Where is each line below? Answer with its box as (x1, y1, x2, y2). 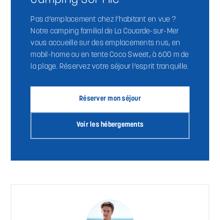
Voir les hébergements (76, 121, 144, 129)
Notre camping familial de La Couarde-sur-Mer (30, 27, 179, 35)
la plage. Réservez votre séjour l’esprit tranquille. (30, 62, 189, 71)
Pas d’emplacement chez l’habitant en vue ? (30, 15, 176, 24)
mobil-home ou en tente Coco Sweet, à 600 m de (30, 51, 189, 59)
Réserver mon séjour (79, 95, 141, 103)
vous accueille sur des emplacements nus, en (30, 39, 181, 47)
